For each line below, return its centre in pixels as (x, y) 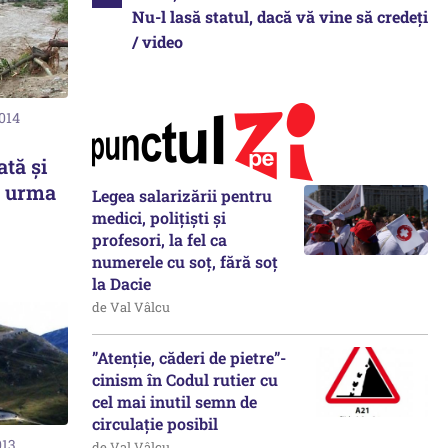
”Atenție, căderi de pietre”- (189, 357)
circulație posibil (155, 423)
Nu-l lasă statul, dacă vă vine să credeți (280, 16)
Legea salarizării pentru (182, 195)
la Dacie (121, 283)
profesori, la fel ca (159, 239)
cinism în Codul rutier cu (185, 379)
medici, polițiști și (159, 217)
